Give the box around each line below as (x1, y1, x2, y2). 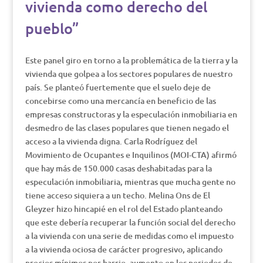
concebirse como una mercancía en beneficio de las (25, 95, 216, 106)
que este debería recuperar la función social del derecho (25, 217, 235, 228)
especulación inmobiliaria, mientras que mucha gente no (25, 176, 235, 187)
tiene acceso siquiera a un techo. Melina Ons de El (25, 190, 210, 201)
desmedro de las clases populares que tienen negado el (25, 122, 229, 133)
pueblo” (25, 19, 79, 38)
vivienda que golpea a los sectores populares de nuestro (25, 68, 232, 79)
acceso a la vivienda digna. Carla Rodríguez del (25, 136, 197, 147)
